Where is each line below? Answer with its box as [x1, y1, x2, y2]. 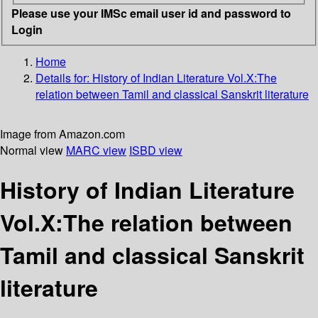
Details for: [35, 69, 92, 86]
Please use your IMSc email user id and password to [11, 4, 291, 21]
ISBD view [129, 141, 182, 158]
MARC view [66, 141, 126, 158]
